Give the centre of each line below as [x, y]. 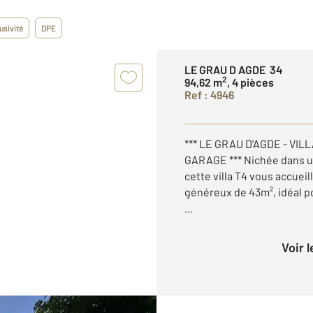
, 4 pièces [250, 82]
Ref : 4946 [209, 95]
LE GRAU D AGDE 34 [233, 70]
